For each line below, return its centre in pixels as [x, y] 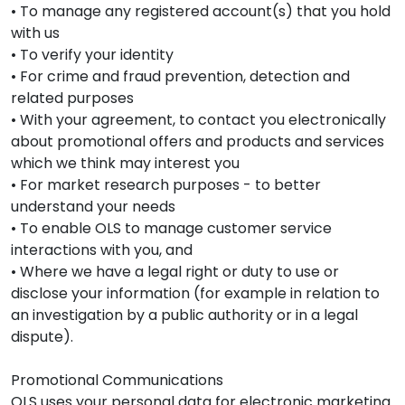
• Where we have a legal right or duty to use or [175, 271]
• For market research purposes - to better [166, 184]
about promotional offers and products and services [198, 141]
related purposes [72, 98]
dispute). [42, 336]
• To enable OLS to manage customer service [171, 228]
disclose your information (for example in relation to [195, 293]
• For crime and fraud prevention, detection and [180, 76]
